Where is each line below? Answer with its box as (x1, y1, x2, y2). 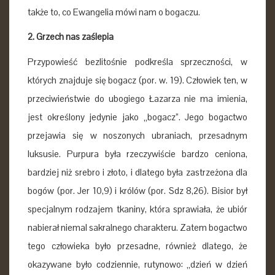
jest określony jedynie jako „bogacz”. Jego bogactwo (28, 110, 247, 123)
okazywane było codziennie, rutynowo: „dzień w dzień (28, 258, 247, 270)
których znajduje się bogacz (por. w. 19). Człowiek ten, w (28, 74, 247, 86)
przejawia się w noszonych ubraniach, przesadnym (28, 129, 247, 141)
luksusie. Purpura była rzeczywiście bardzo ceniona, (28, 147, 247, 160)
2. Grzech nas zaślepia (28, 31, 114, 42)
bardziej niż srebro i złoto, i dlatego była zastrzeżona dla (28, 166, 247, 178)
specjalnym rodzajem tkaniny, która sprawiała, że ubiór (28, 203, 247, 215)
